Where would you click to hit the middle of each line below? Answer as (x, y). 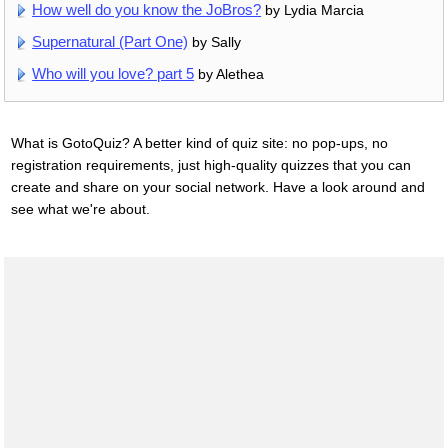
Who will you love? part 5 (113, 74)
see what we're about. (80, 209)
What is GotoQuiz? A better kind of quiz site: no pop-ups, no (199, 143)
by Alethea (229, 74)
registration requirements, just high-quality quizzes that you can (210, 165)
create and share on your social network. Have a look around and (217, 187)
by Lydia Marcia (313, 10)
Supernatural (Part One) (110, 42)
